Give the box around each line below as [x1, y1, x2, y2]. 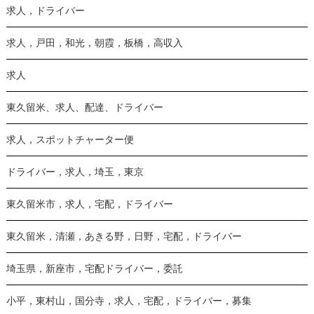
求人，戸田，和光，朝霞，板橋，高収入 [6, 37, 183, 48]
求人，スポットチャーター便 [6, 134, 134, 145]
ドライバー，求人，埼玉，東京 [6, 166, 144, 177]
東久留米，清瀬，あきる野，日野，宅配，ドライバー [6, 231, 242, 242]
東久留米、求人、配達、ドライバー [6, 102, 163, 113]
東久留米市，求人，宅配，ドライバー [6, 198, 173, 210]
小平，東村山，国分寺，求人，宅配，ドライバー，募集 [6, 295, 252, 306]
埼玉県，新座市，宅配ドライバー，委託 [6, 263, 183, 274]
